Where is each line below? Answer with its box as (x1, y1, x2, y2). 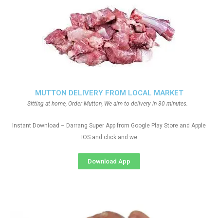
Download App (88, 158, 130, 165)
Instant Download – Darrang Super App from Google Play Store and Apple (12, 122, 206, 129)
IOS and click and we (81, 134, 137, 141)
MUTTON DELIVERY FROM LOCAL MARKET (35, 89, 183, 97)
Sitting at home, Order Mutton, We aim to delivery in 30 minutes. (27, 100, 191, 107)
